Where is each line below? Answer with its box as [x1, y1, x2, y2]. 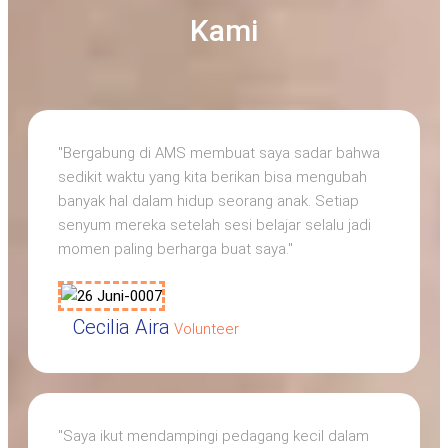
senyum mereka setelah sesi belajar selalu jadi [58, 216, 371, 235]
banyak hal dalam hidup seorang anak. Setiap [58, 192, 359, 211]
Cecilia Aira [73, 315, 170, 340]
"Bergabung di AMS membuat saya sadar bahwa [58, 144, 380, 163]
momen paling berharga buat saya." [58, 240, 293, 259]
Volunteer [174, 320, 239, 339]
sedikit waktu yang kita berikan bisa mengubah [58, 168, 367, 187]
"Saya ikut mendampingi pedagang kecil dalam [58, 427, 369, 446]
